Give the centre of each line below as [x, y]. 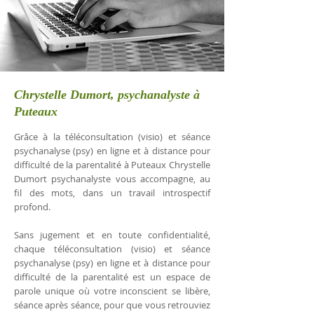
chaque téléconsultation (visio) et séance [112, 249]
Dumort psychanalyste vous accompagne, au [112, 179]
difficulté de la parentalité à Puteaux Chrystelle [112, 165]
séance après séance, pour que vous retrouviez [112, 305]
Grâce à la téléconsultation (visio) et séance [112, 137]
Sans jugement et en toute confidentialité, [112, 235]
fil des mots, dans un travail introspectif [112, 193]
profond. [32, 207]
